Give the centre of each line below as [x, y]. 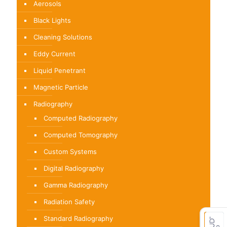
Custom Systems [70, 152]
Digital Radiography [74, 168]
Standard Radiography [78, 218]
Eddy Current [54, 54]
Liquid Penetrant [60, 70]
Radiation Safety [69, 202]
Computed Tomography [81, 135]
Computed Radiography [81, 118]
